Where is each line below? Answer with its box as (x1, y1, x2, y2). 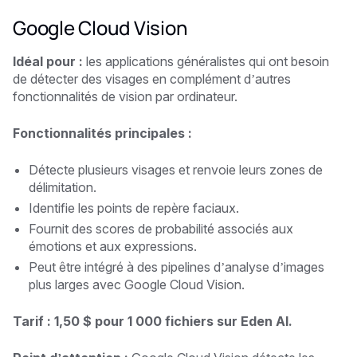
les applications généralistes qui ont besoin (83, 53, 329, 69)
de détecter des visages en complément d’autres (13, 70, 291, 87)
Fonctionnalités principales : (13, 124, 192, 141)
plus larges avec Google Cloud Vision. (29, 276, 245, 292)
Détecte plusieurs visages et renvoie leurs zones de (29, 161, 323, 178)
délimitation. (29, 178, 96, 195)
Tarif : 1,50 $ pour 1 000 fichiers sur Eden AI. (13, 312, 292, 329)
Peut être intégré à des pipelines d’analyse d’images (29, 258, 324, 275)
